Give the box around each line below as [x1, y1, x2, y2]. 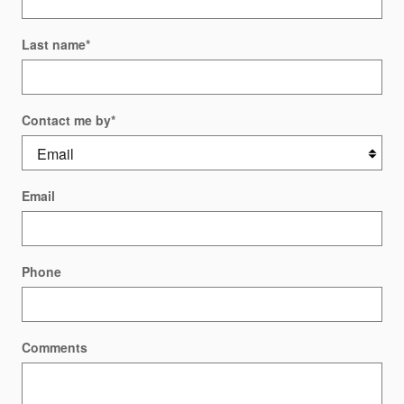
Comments [22, 337, 87, 356]
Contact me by [22, 110, 111, 129]
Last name [22, 34, 86, 53]
